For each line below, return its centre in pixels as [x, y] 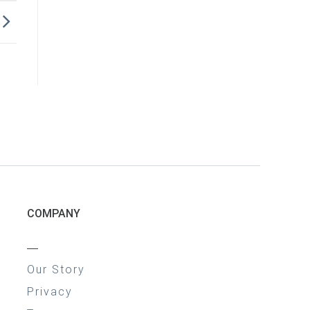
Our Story [56, 270]
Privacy [49, 292]
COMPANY [53, 214]
